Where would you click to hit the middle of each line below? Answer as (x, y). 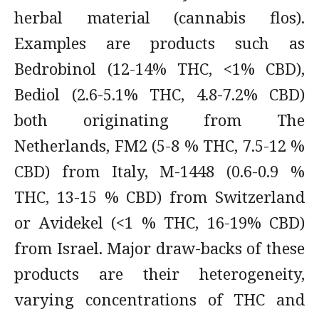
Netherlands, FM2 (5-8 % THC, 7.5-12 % (159, 145)
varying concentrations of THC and (159, 299)
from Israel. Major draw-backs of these (159, 248)
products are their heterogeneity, (159, 273)
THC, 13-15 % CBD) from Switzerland (159, 197)
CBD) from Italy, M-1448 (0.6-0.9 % (159, 171)
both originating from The (159, 120)
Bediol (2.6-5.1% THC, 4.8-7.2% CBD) (159, 94)
